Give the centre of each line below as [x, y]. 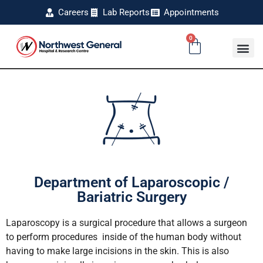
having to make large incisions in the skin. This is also [117, 251]
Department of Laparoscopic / [131, 182]
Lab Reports [126, 12]
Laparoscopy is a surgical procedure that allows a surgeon [127, 223]
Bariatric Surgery [131, 197]
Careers [74, 12]
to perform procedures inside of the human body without [124, 237]
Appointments [191, 12]
